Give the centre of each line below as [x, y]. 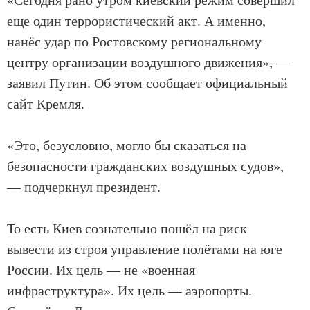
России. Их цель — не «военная [101, 270]
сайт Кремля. [46, 104]
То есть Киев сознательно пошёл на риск [127, 228]
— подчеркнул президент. [84, 187]
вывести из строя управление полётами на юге [145, 249]
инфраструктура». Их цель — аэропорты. [129, 291]
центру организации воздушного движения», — [148, 62]
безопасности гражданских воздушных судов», [145, 166]
